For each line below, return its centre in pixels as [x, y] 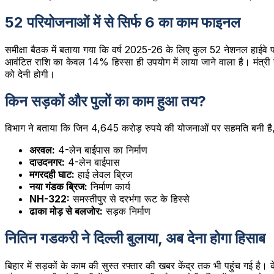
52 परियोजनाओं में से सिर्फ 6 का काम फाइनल [123, 22]
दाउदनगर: [47, 162]
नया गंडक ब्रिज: [58, 187]
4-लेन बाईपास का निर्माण [101, 150]
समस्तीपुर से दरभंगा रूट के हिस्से [130, 199]
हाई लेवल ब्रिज [103, 175]
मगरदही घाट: [52, 175]
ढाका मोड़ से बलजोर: [66, 211]
